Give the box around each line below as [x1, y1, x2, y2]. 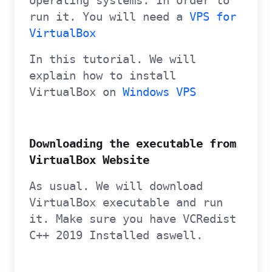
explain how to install [29, 69, 176, 82]
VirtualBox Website [29, 154, 149, 166]
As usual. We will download [29, 180, 203, 192]
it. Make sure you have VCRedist [29, 212, 236, 225]
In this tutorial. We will [29, 53, 196, 66]
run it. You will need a [29, 10, 189, 23]
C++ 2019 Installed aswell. [29, 229, 203, 242]
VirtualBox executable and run [29, 196, 223, 209]
